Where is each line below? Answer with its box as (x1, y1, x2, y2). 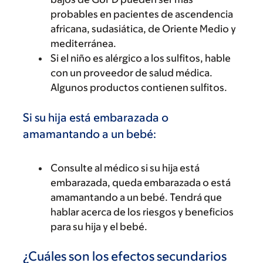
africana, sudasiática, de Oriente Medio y (50, 23, 236, 35)
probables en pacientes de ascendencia (50, 8, 233, 20)
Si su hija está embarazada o (23, 111, 168, 124)
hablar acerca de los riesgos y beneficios (50, 206, 234, 218)
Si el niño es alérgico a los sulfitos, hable (50, 52, 231, 64)
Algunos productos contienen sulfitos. (50, 82, 227, 93)
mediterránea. (50, 38, 116, 49)
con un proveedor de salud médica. (50, 67, 213, 79)
